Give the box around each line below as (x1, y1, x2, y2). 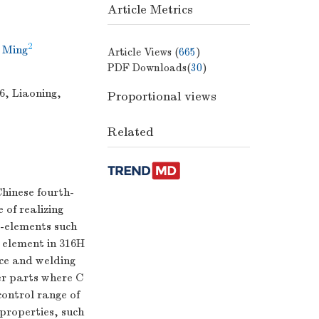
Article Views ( (108, 46, 179, 59)
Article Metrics (108, 2, 193, 18)
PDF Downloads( (108, 61, 191, 75)
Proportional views (108, 89, 216, 105)
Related (108, 125, 154, 140)
